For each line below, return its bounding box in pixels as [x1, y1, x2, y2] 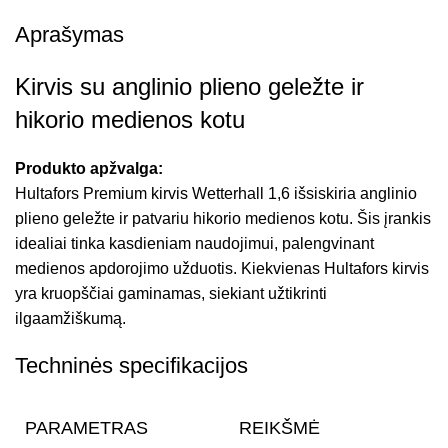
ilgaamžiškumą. [15, 309, 126, 327]
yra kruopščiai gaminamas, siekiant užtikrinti [15, 284, 327, 302]
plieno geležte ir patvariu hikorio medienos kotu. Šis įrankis [15, 209, 431, 227]
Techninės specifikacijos [15, 352, 248, 378]
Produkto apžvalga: [15, 159, 163, 177]
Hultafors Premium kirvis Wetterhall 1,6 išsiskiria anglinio [15, 184, 417, 202]
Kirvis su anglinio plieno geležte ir [15, 72, 364, 100]
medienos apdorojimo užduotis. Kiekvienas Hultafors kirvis [15, 259, 429, 277]
